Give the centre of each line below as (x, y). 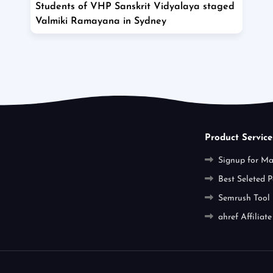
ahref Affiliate (245, 218)
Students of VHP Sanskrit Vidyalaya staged (135, 7)
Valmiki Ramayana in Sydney (101, 22)
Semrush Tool (244, 199)
